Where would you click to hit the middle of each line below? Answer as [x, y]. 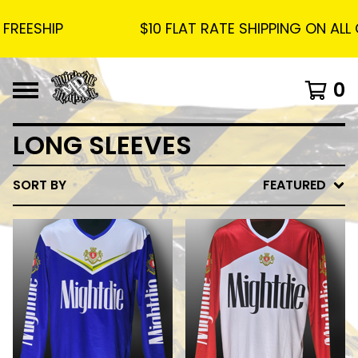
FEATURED [294, 185]
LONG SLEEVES [102, 145]
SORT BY [40, 185]
